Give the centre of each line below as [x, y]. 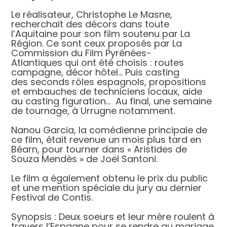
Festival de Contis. [52, 198]
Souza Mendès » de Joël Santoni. [85, 159]
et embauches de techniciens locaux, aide [107, 92]
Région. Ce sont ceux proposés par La [97, 44]
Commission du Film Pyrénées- [82, 53]
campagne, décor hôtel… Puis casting [96, 72]
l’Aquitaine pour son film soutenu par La [101, 34]
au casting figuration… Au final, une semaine [112, 101]
